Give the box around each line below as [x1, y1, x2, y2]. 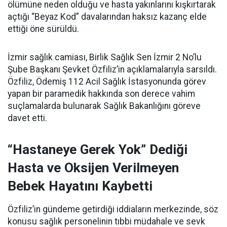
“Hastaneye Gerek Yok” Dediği [8, 142, 187, 157]
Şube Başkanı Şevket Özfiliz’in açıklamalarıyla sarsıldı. [8, 64, 217, 74]
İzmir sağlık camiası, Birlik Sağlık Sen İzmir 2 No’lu [8, 52, 202, 62]
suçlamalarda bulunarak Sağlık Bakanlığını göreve [8, 101, 201, 111]
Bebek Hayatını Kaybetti [8, 178, 153, 194]
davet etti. [8, 113, 47, 123]
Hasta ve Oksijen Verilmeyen [8, 160, 179, 175]
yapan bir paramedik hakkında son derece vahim [8, 89, 195, 99]
